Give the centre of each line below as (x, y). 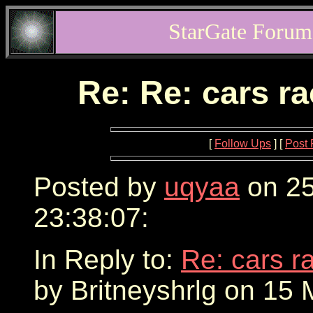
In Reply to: (107, 259)
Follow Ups (243, 143)
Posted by (99, 187)
